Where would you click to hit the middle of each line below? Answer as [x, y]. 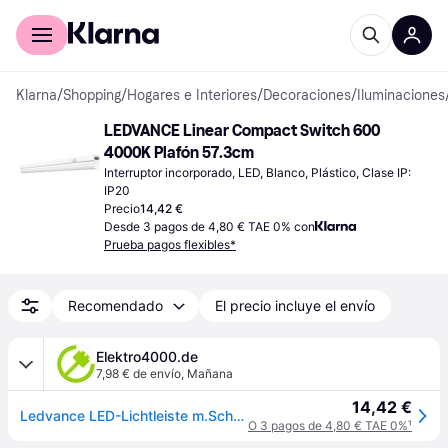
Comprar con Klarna [77, 14]
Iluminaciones [401, 95]
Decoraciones [307, 95]
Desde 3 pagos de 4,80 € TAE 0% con [209, 226]
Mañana [210, 373]
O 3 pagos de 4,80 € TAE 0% [328, 425]
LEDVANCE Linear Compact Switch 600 [242, 130]
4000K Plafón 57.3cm [179, 152]
